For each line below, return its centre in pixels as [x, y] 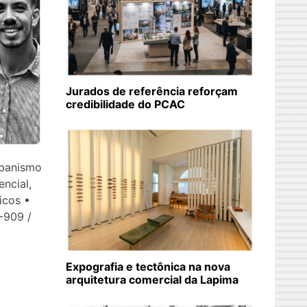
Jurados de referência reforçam [152, 91]
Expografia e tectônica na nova [148, 267]
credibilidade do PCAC [125, 105]
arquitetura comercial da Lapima [152, 280]
